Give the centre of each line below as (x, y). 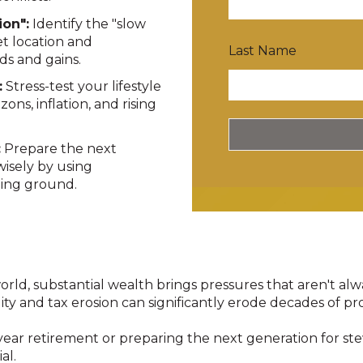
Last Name (262, 50)
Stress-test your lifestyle (82, 86)
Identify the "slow (88, 23)
